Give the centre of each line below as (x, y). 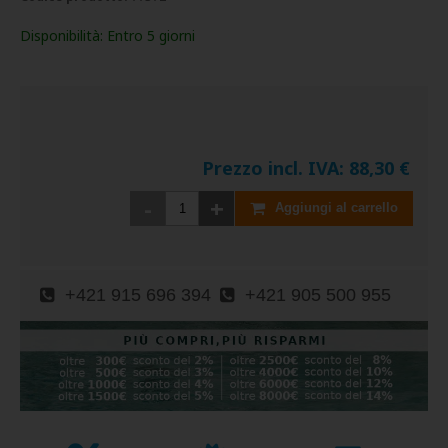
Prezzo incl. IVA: (275, 167)
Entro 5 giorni (151, 35)
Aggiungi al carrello (336, 207)
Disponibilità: (63, 35)
